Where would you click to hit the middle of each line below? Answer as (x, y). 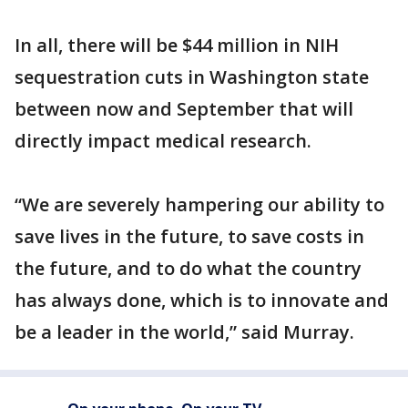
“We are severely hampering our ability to (199, 204)
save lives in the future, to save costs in (189, 236)
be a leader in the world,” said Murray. (184, 331)
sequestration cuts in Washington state (192, 76)
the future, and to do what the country (188, 268)
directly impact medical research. (163, 140)
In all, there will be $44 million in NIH (177, 45)
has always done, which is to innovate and (202, 300)
